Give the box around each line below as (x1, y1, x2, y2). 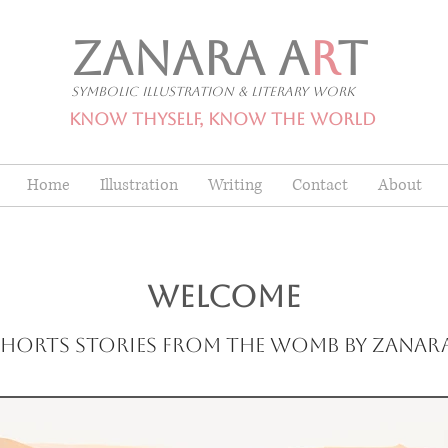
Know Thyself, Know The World (69, 109, 376, 129)
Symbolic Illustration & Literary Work (71, 84, 355, 99)
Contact (291, 173, 348, 196)
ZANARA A (72, 31, 309, 86)
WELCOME (147, 278, 301, 314)
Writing (207, 173, 262, 196)
